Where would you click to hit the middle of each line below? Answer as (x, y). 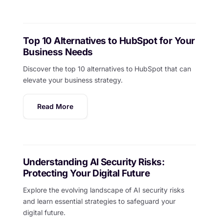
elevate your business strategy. (73, 80)
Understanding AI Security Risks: (94, 162)
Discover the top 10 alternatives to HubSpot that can (107, 68)
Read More (55, 106)
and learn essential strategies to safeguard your (99, 201)
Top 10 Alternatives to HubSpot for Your (109, 41)
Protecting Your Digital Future (86, 174)
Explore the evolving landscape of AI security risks (103, 190)
